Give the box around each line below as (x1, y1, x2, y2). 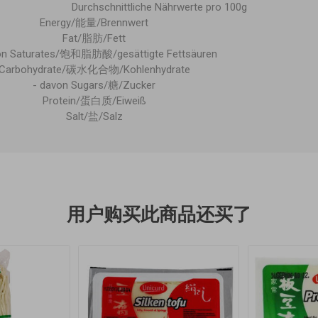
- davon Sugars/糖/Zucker (33, 78, 156, 92)
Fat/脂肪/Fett (62, 31, 126, 45)
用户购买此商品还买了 (67, 203, 251, 225)
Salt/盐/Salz (65, 109, 123, 123)
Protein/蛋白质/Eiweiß (42, 94, 146, 107)
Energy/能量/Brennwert (40, 16, 149, 29)
